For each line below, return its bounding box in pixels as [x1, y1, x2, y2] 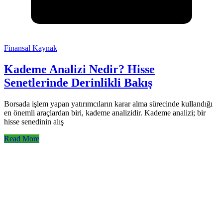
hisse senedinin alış [4, 117, 64, 126]
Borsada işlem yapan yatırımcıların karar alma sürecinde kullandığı [4, 100, 213, 109]
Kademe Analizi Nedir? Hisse [4, 63, 155, 76]
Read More [4, 134, 39, 143]
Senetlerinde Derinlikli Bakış [4, 76, 152, 90]
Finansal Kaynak [4, 44, 57, 53]
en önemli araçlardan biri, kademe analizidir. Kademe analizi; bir [4, 109, 206, 117]
